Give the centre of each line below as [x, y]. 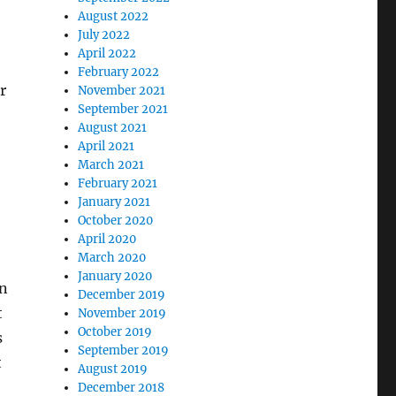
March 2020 [112, 258]
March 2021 [111, 165]
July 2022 [104, 35]
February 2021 [118, 183]
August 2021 [113, 128]
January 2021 [114, 202]
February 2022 [119, 72]
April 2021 [107, 146]
